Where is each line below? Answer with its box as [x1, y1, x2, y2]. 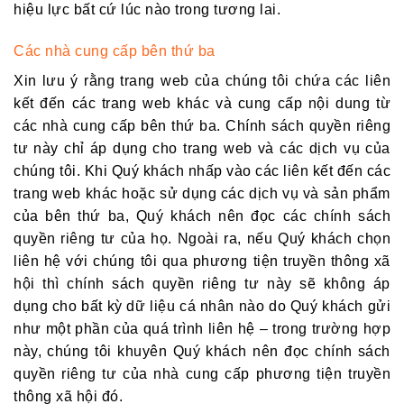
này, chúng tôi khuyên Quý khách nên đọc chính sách [14, 343, 390, 359]
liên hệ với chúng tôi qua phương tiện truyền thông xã [14, 252, 390, 269]
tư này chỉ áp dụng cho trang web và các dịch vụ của [14, 140, 390, 156]
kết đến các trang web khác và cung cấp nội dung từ [14, 95, 390, 111]
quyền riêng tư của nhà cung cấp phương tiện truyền [14, 365, 390, 381]
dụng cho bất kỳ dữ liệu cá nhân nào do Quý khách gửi [14, 298, 390, 314]
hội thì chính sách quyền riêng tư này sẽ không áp [14, 275, 390, 291]
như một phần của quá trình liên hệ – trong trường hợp [14, 320, 390, 336]
